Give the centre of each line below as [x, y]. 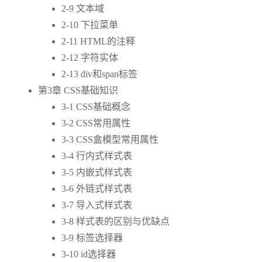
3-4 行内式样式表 [97, 156]
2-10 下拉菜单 [90, 25]
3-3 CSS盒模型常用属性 [110, 140]
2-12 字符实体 [90, 58]
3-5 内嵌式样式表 [97, 173]
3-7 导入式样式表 [97, 205]
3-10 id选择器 [89, 254]
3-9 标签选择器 [92, 238]
